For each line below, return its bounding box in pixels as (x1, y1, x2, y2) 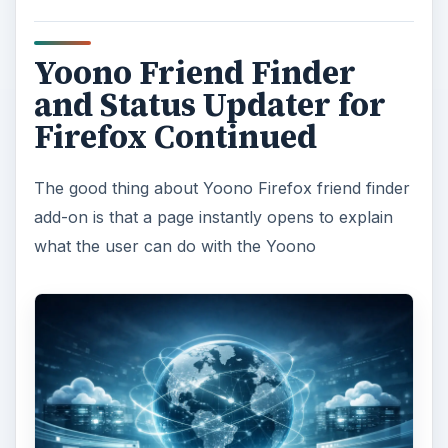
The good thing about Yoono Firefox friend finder (33, 177, 410, 198)
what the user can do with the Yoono (33, 235, 316, 256)
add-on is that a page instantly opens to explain (33, 206, 393, 227)
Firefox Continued (33, 114, 317, 159)
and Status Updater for (33, 82, 386, 127)
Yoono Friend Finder (33, 50, 356, 95)
